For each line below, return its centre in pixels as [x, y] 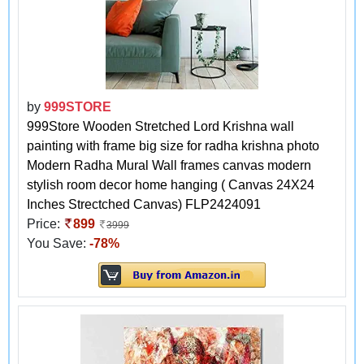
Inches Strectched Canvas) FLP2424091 [144, 204]
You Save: [58, 243]
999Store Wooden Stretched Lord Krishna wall [160, 126]
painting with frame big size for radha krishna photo [173, 145]
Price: [45, 223]
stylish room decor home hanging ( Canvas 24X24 [171, 184]
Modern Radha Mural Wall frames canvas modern [169, 165]
